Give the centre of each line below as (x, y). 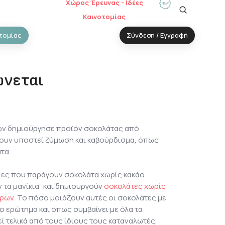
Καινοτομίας (104, 16)
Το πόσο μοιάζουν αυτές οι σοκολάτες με (91, 197)
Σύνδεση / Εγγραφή (157, 35)
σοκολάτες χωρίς (135, 186)
